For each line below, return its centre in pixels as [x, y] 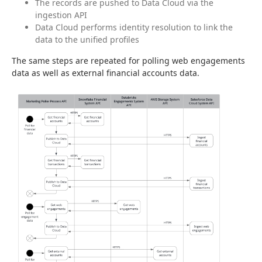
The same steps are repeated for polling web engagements [128, 61]
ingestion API [61, 15]
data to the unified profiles [87, 40]
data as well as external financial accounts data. [106, 73]
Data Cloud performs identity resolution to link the [134, 27]
